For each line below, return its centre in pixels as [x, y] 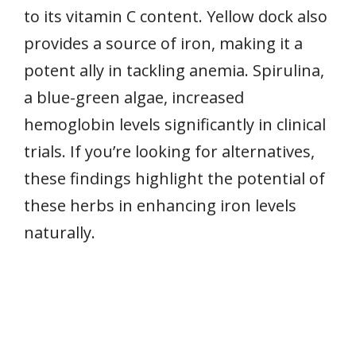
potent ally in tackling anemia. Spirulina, [174, 70]
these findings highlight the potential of [174, 178]
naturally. [60, 232]
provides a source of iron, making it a [163, 43]
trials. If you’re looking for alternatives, [169, 151]
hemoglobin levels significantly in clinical [175, 124]
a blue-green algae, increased [134, 97]
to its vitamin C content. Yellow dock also [176, 16]
